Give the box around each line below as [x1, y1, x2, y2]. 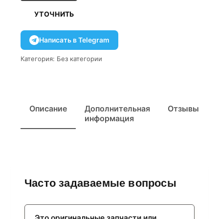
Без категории [57, 54, 102, 63]
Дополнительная [85, 103, 150, 113]
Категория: [21, 54, 55, 63]
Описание [29, 103, 67, 113]
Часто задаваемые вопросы [24, 176, 176, 189]
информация [85, 113, 134, 123]
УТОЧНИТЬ [34, 10, 74, 18]
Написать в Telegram [39, 36, 109, 44]
